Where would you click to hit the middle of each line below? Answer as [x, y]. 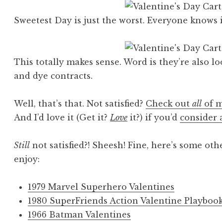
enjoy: [27, 159]
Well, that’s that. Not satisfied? [80, 104]
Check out [169, 104]
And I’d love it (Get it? [62, 118]
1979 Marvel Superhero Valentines [101, 187]
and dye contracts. [54, 76]
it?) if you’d [154, 118]
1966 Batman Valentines [80, 215]
